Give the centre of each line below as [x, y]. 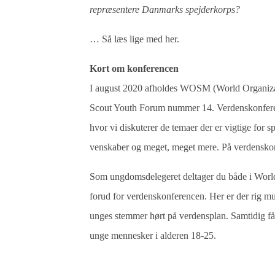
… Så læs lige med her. [135, 39]
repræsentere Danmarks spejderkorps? [165, 10]
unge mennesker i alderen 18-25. [153, 235]
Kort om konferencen [134, 68]
